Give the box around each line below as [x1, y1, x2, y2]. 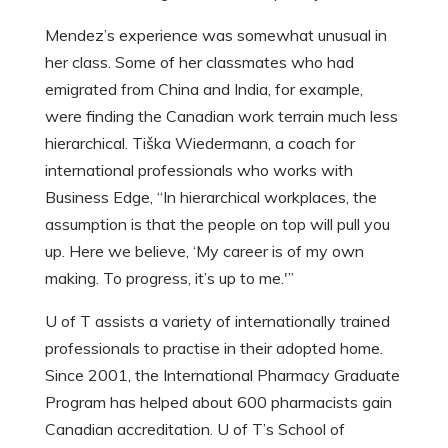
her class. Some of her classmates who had [44, 52, 354, 72]
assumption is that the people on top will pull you [44, 214, 390, 234]
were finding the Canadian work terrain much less [44, 106, 398, 126]
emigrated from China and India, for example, [44, 79, 363, 99]
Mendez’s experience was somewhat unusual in [44, 25, 387, 45]
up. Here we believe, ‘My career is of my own [44, 241, 364, 261]
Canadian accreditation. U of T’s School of [44, 419, 345, 439]
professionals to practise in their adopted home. [44, 338, 383, 358]
